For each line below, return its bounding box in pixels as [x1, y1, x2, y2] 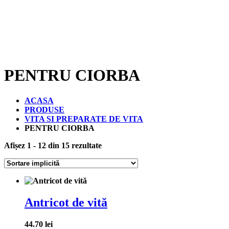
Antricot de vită [25, 195, 107, 209]
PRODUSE [25, 105, 64, 114]
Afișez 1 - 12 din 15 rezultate [4, 141, 102, 150]
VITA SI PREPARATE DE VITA [25, 114, 143, 123]
